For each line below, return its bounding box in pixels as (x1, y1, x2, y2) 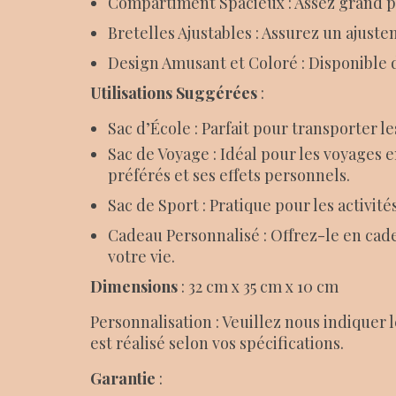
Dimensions (90, 275, 178, 297)
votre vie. (108, 245, 175, 267)
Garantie (90, 367, 156, 389)
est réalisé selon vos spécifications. (90, 331, 344, 354)
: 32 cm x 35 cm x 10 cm (178, 275, 339, 297)
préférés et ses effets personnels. (108, 164, 350, 186)
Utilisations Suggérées (90, 81, 257, 103)
